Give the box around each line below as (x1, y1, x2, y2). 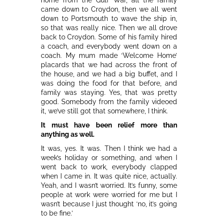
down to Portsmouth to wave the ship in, (41, 14, 177, 22)
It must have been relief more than (41, 121, 177, 129)
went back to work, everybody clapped (41, 163, 177, 171)
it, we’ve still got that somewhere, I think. (41, 107, 168, 115)
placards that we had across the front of (41, 60, 177, 69)
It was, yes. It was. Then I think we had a (41, 144, 177, 152)
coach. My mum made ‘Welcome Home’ (41, 51, 177, 59)
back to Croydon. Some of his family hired (41, 33, 177, 41)
